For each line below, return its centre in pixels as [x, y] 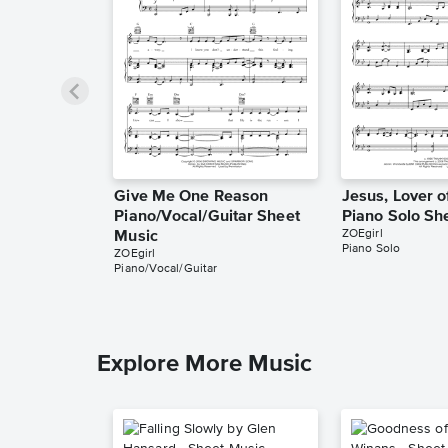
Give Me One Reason [191, 197]
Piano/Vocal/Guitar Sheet [207, 217]
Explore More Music [204, 364]
